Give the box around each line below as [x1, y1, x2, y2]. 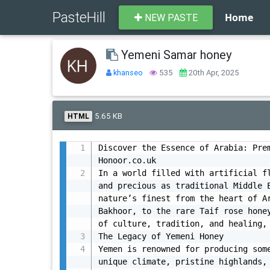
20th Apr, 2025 [186, 67, 239, 78]
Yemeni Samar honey [118, 46, 231, 62]
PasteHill [52, 8, 105, 27]
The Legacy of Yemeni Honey [98, 231, 224, 242]
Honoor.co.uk [98, 155, 156, 166]
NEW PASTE [142, 11, 198, 24]
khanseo [113, 67, 145, 78]
